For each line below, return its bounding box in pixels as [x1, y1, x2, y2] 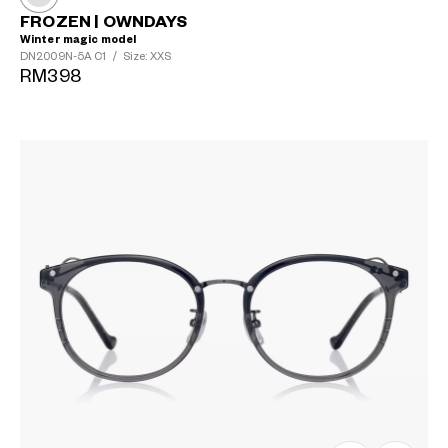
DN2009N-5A [20, 50, 95, 62]
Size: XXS [120, 50, 172, 62]
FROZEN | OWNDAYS [20, 13, 187, 30]
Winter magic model [20, 33, 137, 45]
